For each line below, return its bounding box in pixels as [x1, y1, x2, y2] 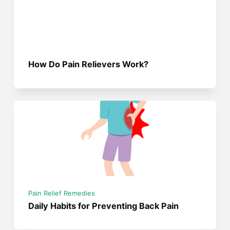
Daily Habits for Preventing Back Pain [28, 200, 179, 211]
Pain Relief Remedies [28, 189, 95, 198]
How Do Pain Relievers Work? [28, 59, 149, 69]
